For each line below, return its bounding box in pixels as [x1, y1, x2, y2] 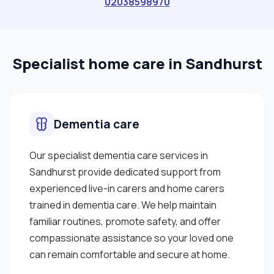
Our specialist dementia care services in [29, 148, 208, 162]
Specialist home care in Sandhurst [12, 53, 262, 73]
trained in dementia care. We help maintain [29, 198, 217, 212]
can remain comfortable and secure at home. [29, 247, 230, 261]
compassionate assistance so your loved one [29, 231, 234, 245]
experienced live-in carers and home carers [29, 181, 224, 195]
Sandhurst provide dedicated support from [29, 165, 221, 179]
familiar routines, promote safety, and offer [29, 214, 221, 228]
